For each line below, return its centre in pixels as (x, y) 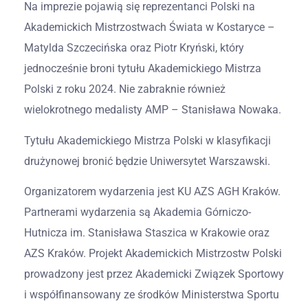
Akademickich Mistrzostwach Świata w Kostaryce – (150, 27)
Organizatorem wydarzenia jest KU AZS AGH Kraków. (152, 192)
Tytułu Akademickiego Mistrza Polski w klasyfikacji (147, 140)
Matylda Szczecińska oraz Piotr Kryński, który (134, 48)
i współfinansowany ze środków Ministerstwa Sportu (152, 295)
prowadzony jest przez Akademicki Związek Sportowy (154, 274)
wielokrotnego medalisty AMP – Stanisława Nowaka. (153, 110)
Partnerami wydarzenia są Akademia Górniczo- (137, 212)
